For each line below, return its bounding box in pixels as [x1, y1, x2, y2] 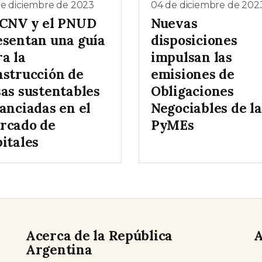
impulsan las [151, 49, 232, 66]
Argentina [26, 241, 92, 258]
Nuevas [151, 15, 198, 32]
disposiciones [151, 32, 237, 49]
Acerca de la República [26, 227, 173, 244]
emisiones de [151, 65, 235, 83]
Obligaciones [151, 82, 234, 100]
